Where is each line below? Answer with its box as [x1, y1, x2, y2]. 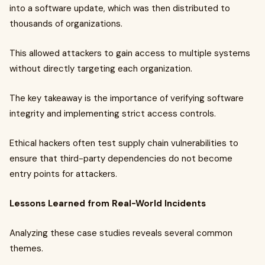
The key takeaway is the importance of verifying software [9, 92, 244, 104]
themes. [9, 243, 43, 254]
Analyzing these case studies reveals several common [9, 227, 232, 239]
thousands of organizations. [9, 18, 122, 30]
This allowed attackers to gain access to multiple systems [9, 47, 250, 59]
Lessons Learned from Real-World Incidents [9, 198, 206, 209]
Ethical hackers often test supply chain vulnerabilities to [9, 137, 238, 149]
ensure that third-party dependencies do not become [9, 153, 232, 164]
